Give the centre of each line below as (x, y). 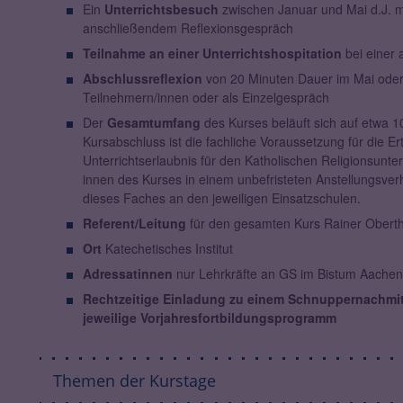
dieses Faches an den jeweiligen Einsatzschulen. (221, 198)
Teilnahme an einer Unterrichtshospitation (212, 54)
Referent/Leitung (134, 224)
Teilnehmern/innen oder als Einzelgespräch (206, 98)
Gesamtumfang (153, 123)
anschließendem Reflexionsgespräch (188, 28)
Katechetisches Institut (167, 249)
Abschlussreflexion (142, 79)
